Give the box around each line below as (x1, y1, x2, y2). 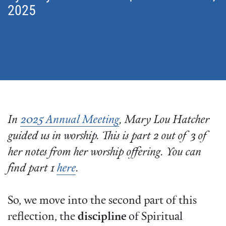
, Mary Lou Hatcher (119, 115, 209, 127)
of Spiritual (126, 211, 183, 223)
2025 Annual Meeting (20, 115, 119, 127)
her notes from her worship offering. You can (8, 147, 201, 159)
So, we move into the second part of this (8, 195, 197, 207)
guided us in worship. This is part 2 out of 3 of (8, 131, 208, 143)
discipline (78, 211, 126, 223)
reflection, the (8, 211, 78, 223)
